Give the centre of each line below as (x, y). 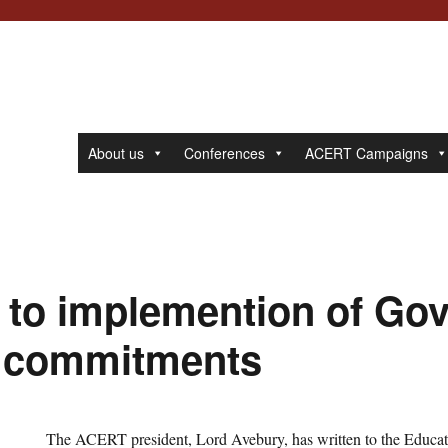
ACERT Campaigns (366, 153)
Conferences (224, 153)
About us (115, 153)
